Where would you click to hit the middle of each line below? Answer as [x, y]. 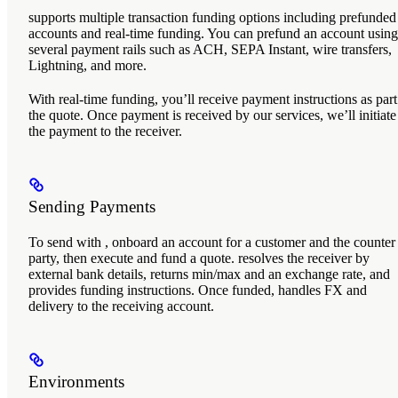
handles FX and [322, 290]
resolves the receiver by [304, 258]
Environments [76, 381]
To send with [67, 242]
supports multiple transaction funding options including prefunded [212, 17]
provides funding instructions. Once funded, [153, 290]
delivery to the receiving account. [121, 306]
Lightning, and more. [88, 65]
